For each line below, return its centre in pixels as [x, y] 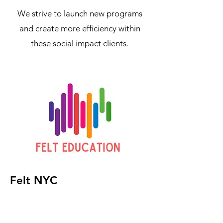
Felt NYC [34, 180]
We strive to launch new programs [80, 13]
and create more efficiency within [80, 28]
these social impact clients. [80, 43]
